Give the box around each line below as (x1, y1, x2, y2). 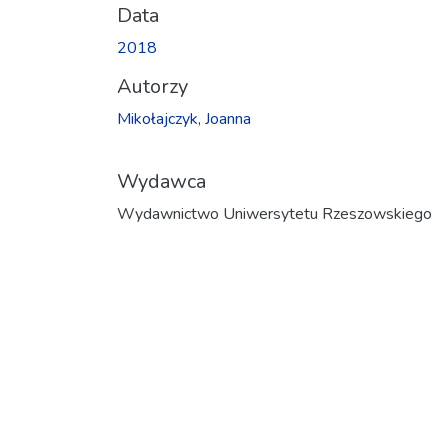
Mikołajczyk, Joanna (117, 107, 251, 130)
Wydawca (117, 167, 206, 195)
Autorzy (117, 72, 188, 100)
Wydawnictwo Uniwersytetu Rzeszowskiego (117, 202, 432, 225)
